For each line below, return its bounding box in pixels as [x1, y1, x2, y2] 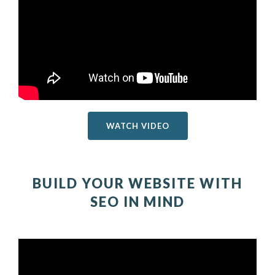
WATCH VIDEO [106, 120, 169, 131]
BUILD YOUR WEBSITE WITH [33, 174, 242, 192]
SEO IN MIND [90, 193, 185, 210]
